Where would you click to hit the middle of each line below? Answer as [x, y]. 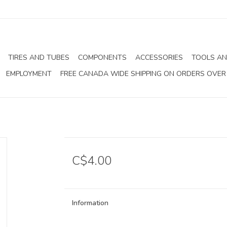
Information [90, 203]
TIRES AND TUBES [39, 58]
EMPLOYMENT [29, 74]
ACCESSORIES [159, 58]
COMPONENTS [102, 58]
